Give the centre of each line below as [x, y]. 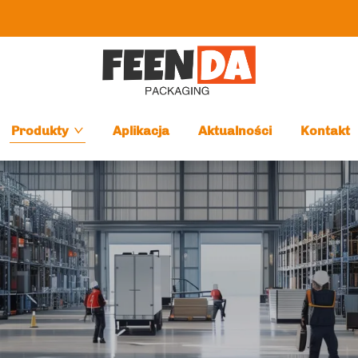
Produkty [40, 131]
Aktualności [235, 131]
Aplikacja [141, 131]
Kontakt [326, 131]
